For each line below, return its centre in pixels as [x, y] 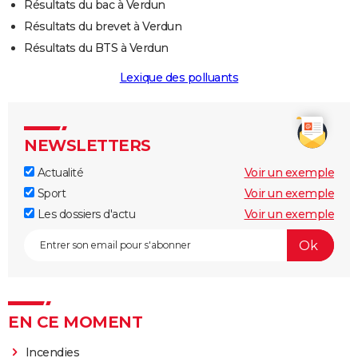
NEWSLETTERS [88, 146]
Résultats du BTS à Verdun [96, 48]
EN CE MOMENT [75, 322]
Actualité [59, 173]
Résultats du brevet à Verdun [103, 27]
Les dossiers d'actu [85, 215]
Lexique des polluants [179, 78]
